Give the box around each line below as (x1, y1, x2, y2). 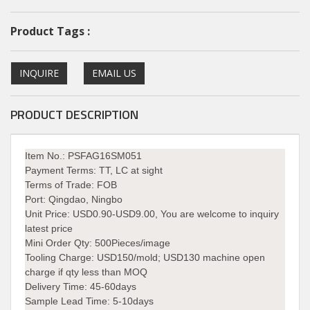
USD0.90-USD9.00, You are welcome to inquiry (73, 208, 279, 219)
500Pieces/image (92, 237, 170, 248)
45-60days (90, 281, 136, 292)
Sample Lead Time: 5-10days (25, 295, 154, 307)
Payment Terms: (25, 165, 96, 176)
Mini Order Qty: (25, 237, 92, 248)
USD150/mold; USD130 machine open (97, 252, 265, 263)
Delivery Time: (25, 281, 90, 292)
